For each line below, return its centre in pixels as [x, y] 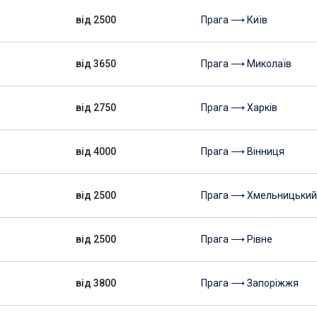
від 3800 [96, 283]
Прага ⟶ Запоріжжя [250, 283]
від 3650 [96, 64]
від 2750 [96, 108]
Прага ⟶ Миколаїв [246, 64]
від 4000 [96, 151]
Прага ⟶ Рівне [237, 239]
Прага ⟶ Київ [234, 20]
